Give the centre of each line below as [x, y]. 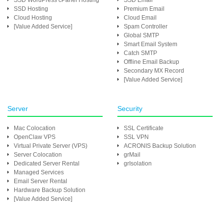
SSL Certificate [144, 128]
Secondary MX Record [154, 71]
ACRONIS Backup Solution [160, 146]
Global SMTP [141, 35]
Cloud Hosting [33, 18]
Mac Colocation [35, 128]
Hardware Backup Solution [50, 190]
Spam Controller [146, 27]
